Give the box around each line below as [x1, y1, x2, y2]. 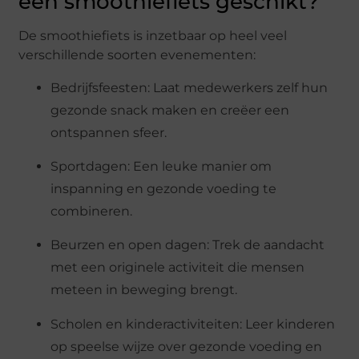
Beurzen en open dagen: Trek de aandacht [50, 237, 325, 253]
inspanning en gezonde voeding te [50, 180, 277, 196]
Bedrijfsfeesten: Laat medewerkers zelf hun [50, 79, 329, 95]
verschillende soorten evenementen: [18, 47, 256, 63]
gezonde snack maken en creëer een [50, 102, 290, 118]
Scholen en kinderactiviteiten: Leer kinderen [50, 316, 336, 332]
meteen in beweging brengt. [50, 282, 238, 298]
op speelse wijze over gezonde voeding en [50, 338, 323, 354]
